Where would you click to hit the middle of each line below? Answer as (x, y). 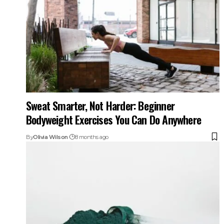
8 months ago (91, 137)
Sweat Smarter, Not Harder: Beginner (100, 105)
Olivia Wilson (50, 137)
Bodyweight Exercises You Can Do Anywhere (114, 119)
